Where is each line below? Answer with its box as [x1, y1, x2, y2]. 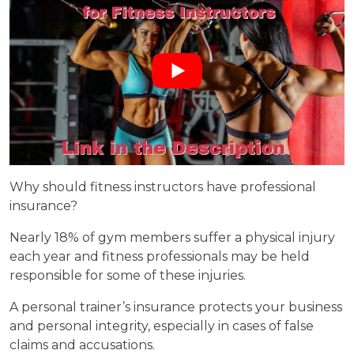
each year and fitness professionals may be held [9, 249, 310, 265]
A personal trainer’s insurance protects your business [9, 299, 342, 315]
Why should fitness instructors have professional [9, 179, 316, 195]
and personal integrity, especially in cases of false [9, 318, 314, 334]
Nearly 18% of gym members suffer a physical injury [9, 230, 335, 246]
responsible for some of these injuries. [9, 268, 246, 284]
